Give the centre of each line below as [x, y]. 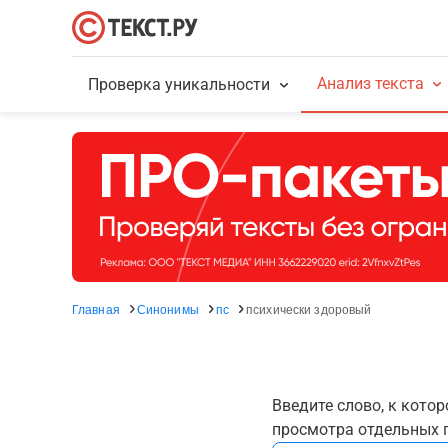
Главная [96, 308]
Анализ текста [370, 83]
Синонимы [167, 308]
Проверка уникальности [179, 84]
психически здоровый [309, 308]
